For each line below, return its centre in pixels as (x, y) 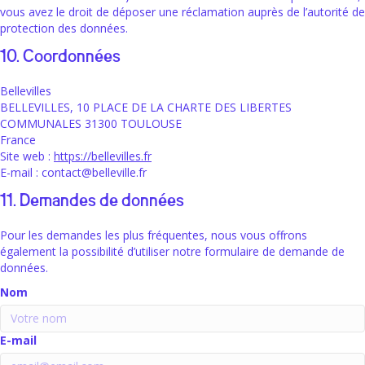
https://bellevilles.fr (103, 156)
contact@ (67, 173)
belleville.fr (119, 173)
